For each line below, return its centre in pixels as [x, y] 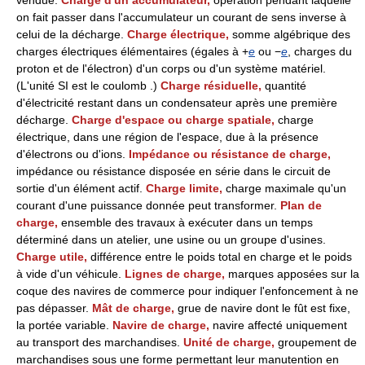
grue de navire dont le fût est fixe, [264, 308]
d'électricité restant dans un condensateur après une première [177, 103]
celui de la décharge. [72, 35]
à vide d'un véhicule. [70, 274]
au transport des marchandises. [100, 343]
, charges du [320, 52]
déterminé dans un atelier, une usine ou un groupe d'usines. [171, 240]
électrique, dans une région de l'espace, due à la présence [167, 137]
